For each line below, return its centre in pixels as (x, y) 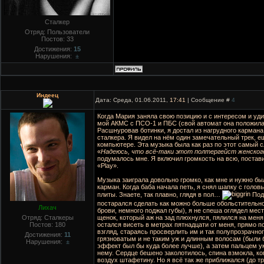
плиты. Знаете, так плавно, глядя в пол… (160, 194)
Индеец (47, 95)
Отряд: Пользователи (57, 32)
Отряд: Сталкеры (47, 217)
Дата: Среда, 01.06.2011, (133, 100)
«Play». (108, 166)
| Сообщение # (209, 100)
